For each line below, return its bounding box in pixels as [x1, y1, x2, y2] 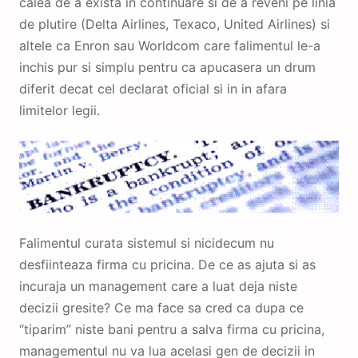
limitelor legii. [19, 101, 100, 118]
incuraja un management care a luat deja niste [19, 277, 297, 294]
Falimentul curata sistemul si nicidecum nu [19, 234, 274, 251]
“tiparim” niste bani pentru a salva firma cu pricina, [19, 320, 324, 337]
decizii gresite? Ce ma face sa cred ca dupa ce [19, 299, 304, 316]
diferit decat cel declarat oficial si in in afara [19, 80, 287, 97]
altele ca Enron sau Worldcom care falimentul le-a [19, 37, 320, 54]
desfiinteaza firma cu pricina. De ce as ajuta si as [19, 256, 316, 272]
